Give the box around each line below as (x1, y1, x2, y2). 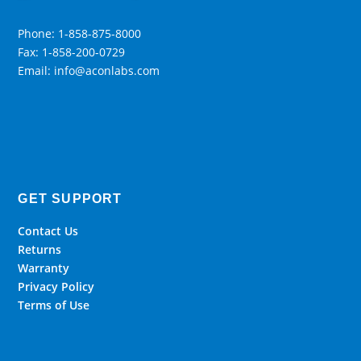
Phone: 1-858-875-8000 (18, 25, 142, 41)
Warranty (18, 259, 70, 276)
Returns (18, 241, 62, 257)
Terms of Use (18, 297, 90, 313)
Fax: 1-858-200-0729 (18, 44, 126, 60)
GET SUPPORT (18, 191, 122, 205)
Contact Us (18, 222, 79, 239)
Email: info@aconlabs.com (18, 62, 160, 78)
